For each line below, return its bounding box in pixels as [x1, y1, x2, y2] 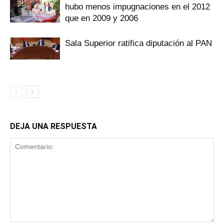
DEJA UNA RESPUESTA [10, 121, 97, 131]
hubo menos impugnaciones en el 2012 [65, 1, 210, 11]
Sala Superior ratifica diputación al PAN [65, 38, 212, 48]
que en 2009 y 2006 [65, 13, 138, 23]
